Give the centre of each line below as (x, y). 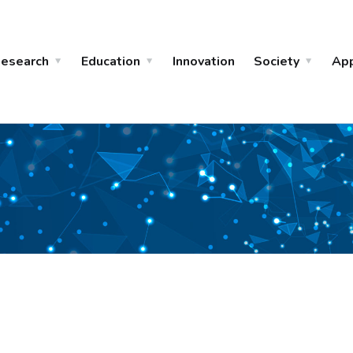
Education (111, 62)
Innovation (204, 62)
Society (277, 62)
